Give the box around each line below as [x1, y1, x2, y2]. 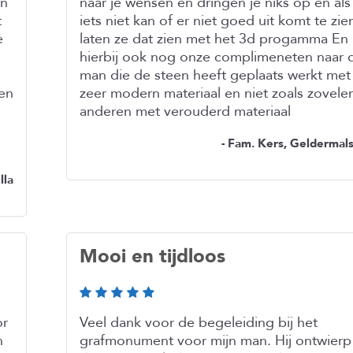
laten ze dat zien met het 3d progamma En [80, 29, 348, 49]
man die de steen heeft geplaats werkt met [80, 65, 351, 85]
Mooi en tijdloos [80, 243, 225, 269]
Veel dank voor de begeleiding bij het [80, 313, 318, 333]
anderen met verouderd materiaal [80, 102, 291, 121]
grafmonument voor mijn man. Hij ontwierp [80, 331, 351, 351]
